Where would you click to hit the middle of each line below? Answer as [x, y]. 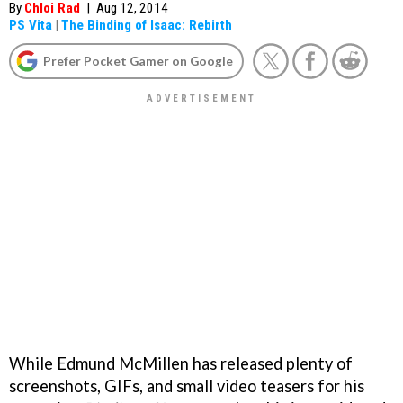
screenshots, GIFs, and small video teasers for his [187, 385]
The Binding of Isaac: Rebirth [147, 25]
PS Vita [31, 25]
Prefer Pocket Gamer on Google [138, 61]
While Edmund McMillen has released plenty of [181, 363]
